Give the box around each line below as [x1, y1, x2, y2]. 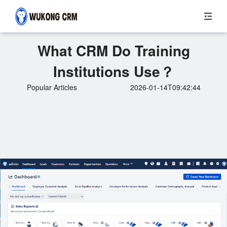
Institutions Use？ [53, 61, 174, 82]
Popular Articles [26, 82, 77, 92]
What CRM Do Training [37, 40, 190, 61]
